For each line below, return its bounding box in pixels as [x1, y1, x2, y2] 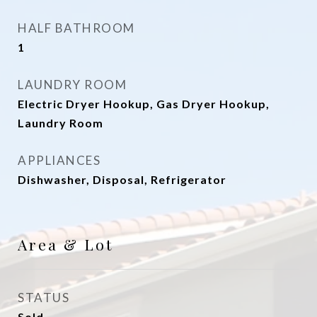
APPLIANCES [18, 153, 100, 168]
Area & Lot [18, 234, 113, 254]
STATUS [18, 290, 69, 305]
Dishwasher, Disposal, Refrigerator [18, 173, 226, 186]
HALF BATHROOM [18, 21, 135, 35]
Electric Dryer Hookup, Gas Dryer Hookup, [18, 97, 270, 110]
